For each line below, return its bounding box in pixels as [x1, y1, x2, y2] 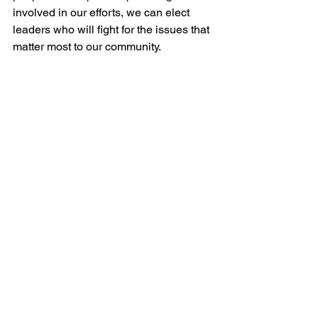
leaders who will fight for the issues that [13, 23, 212, 36]
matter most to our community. [13, 40, 161, 53]
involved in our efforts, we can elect [13, 6, 192, 19]
